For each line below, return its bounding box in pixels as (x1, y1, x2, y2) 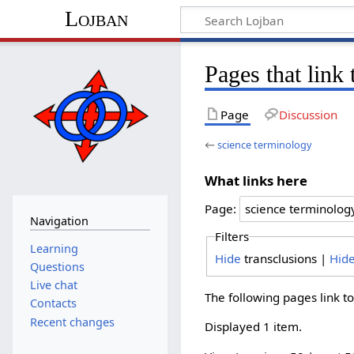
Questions (29, 258, 85, 274)
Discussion (278, 106, 337, 122)
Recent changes (29, 314, 115, 330)
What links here (205, 171, 308, 190)
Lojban (64, 6, 128, 32)
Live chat (29, 277, 77, 293)
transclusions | (240, 250, 330, 266)
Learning (29, 240, 78, 256)
